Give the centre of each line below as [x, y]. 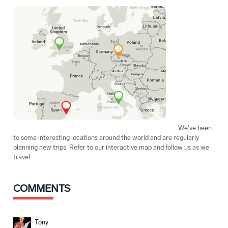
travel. [22, 157]
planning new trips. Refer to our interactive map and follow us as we [111, 148]
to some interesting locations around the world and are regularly [106, 138]
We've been [194, 128]
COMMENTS [42, 189]
